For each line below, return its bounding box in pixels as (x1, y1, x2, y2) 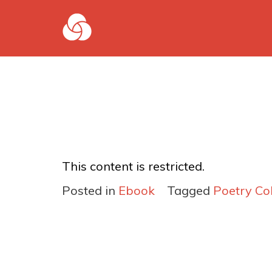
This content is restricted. (62, 158, 205, 174)
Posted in (62, 183, 118, 198)
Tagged (167, 183, 213, 198)
